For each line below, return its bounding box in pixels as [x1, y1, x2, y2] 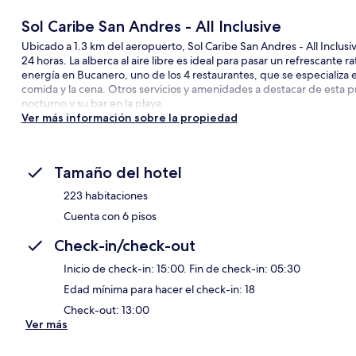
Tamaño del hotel [54, 162, 182, 182]
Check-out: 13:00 [64, 302, 149, 317]
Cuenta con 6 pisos [64, 208, 157, 223]
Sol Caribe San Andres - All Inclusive [21, 16, 281, 36]
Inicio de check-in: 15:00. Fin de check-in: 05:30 [64, 261, 300, 276]
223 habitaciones [64, 188, 148, 203]
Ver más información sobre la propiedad [21, 110, 238, 125]
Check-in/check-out [54, 235, 195, 255]
